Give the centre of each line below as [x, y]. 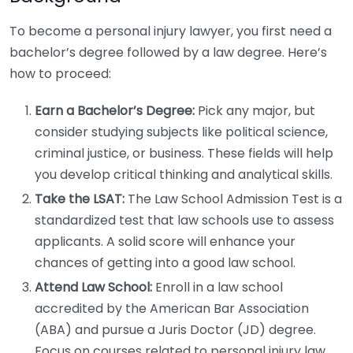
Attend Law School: [93, 287]
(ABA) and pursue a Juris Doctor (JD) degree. [175, 330]
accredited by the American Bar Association [172, 308]
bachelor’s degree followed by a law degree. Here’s [168, 52]
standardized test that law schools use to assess [184, 220]
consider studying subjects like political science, [181, 132]
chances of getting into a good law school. [165, 263]
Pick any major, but [255, 111]
